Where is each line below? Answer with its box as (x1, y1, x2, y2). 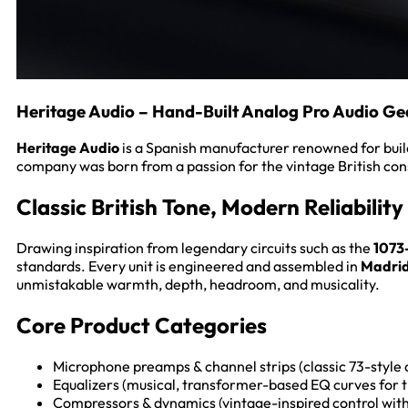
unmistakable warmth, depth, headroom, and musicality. (16, 275, 380, 294)
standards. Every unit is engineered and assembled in (16, 257, 361, 276)
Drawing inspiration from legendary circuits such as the (16, 239, 373, 258)
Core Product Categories (16, 311, 267, 340)
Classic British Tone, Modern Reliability (16, 193, 403, 221)
